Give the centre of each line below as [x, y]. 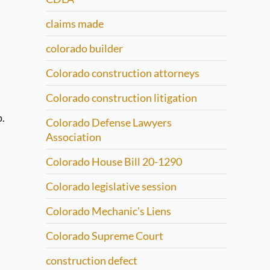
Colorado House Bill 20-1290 [114, 162]
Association [74, 137]
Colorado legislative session [111, 186]
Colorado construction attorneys [123, 73]
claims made [75, 24]
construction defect [92, 260]
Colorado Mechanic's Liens [108, 211]
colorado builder [84, 48]
